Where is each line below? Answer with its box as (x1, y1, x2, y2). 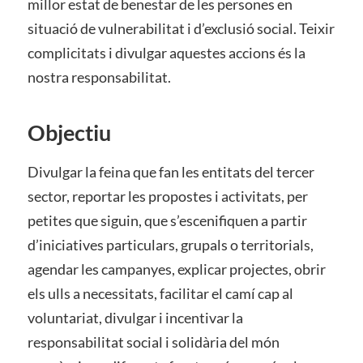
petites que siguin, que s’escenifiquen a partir (27, 211, 307, 229)
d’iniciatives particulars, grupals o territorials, (27, 236, 314, 254)
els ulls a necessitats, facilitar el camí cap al (27, 284, 293, 302)
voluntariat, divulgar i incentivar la (27, 309, 243, 327)
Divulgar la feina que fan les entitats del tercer (27, 163, 314, 181)
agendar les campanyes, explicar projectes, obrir (27, 260, 326, 278)
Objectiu (27, 119, 111, 146)
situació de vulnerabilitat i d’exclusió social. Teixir (27, 19, 335, 37)
